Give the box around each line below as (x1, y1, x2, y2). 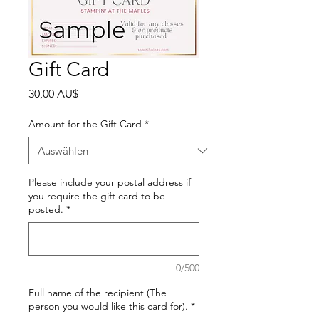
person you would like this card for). (28, 300, 188, 313)
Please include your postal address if (28, 176, 191, 189)
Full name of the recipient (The (28, 286, 167, 299)
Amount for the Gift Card (28, 117, 142, 130)
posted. (28, 203, 63, 216)
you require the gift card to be (28, 189, 165, 202)
